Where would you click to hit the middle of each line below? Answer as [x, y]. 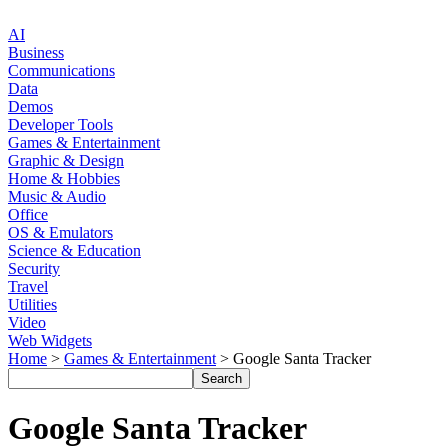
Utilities [32, 304]
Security [34, 268]
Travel [28, 286]
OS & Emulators [60, 232]
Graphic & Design [66, 160]
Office [28, 214]
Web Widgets [50, 340]
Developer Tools [60, 124]
